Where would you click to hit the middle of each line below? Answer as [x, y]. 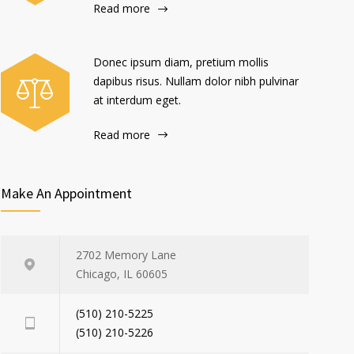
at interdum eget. [137, 100]
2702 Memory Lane [126, 255]
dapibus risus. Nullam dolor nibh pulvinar [196, 81]
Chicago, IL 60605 [122, 274]
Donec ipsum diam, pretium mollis [181, 62]
